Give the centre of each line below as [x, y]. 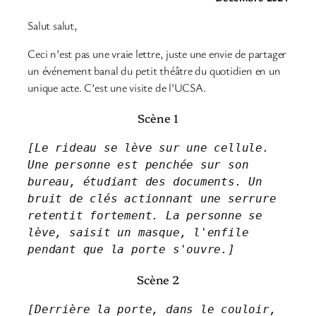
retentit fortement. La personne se [145, 215]
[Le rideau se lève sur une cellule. [148, 147]
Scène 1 [158, 117]
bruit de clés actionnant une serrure [152, 198]
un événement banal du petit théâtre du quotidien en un [154, 71]
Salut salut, [53, 26]
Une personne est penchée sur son [138, 164]
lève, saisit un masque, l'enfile [138, 232]
